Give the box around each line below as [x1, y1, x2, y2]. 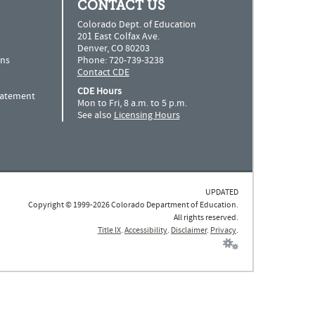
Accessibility [124, 225, 167, 236]
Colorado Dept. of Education [77, 18, 196, 31]
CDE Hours [77, 84, 122, 98]
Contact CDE [77, 65, 129, 79]
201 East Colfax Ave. [77, 30, 160, 43]
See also [77, 108, 114, 122]
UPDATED [205, 187, 238, 198]
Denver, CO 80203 [77, 41, 150, 55]
